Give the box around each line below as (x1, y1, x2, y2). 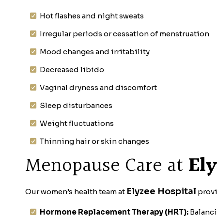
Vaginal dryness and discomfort (40, 83, 157, 92)
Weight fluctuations (40, 119, 114, 128)
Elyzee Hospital (126, 186, 196, 197)
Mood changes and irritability (40, 47, 150, 56)
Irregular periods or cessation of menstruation (40, 29, 209, 38)
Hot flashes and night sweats (40, 11, 144, 20)
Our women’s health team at (25, 186, 126, 196)
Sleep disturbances (40, 101, 112, 110)
